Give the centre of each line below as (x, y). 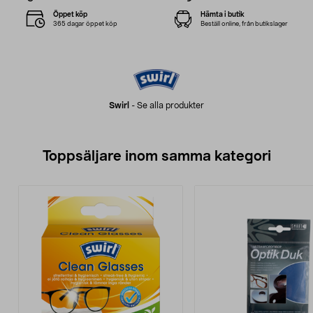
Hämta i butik (222, 14)
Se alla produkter (170, 105)
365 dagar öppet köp (86, 24)
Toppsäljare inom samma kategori (156, 156)
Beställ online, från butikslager (244, 24)
